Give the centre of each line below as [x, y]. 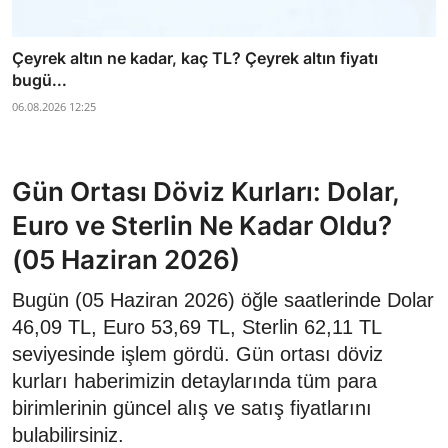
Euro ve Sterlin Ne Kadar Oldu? [202, 225]
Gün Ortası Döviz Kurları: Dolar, [205, 191]
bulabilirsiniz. [68, 434]
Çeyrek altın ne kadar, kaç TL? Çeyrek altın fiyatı [195, 57]
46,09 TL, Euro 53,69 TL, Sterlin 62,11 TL [196, 326]
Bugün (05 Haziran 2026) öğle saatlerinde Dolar [223, 299]
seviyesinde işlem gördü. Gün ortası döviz [197, 353]
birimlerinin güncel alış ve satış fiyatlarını [192, 407]
